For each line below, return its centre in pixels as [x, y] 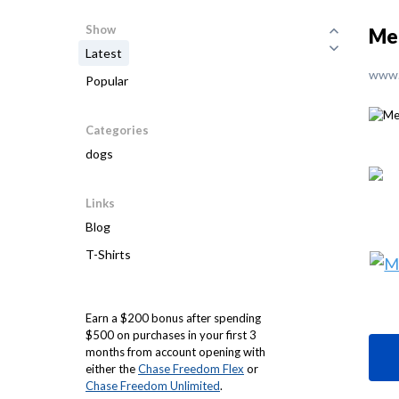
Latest [104, 53]
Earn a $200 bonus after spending [173, 318]
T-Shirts [108, 254]
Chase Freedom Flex [191, 369]
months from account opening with [175, 352]
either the [112, 369]
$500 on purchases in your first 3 [171, 335]
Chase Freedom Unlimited [153, 386]
